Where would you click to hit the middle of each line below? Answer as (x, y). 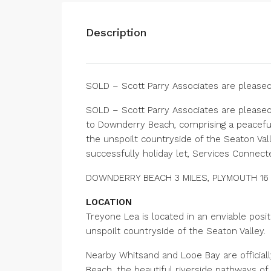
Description (116, 32)
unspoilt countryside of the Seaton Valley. (176, 231)
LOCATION (109, 202)
